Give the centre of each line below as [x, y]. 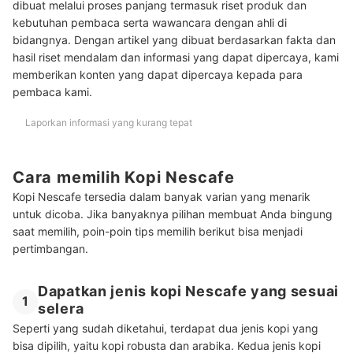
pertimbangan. [52, 249]
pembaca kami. [52, 91]
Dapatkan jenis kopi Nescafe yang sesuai [189, 292]
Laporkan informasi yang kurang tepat [109, 122]
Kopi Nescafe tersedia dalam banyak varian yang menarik [162, 197]
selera [61, 309]
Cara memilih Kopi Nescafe [124, 177]
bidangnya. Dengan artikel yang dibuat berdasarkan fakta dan [174, 39]
